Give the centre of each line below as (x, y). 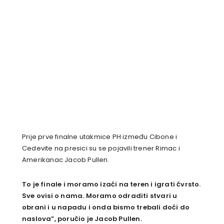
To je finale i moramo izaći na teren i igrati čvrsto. (111, 184)
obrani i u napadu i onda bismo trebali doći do (106, 207)
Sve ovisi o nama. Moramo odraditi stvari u (100, 196)
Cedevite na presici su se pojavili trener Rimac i (101, 148)
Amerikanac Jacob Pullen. (66, 160)
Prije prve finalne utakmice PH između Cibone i (100, 137)
